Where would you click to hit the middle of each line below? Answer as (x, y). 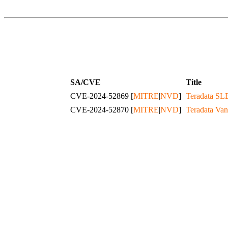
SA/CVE (85, 82)
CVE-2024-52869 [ (102, 96)
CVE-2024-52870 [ (102, 109)
